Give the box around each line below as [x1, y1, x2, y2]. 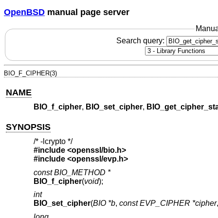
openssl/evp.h [71, 155, 124, 163]
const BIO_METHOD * [33, 168, 110, 177]
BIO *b [92, 199, 115, 208]
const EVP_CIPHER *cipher [119, 199, 217, 208]
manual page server [45, 7, 129, 17]
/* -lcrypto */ [33, 137, 73, 146]
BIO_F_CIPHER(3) [4, 69, 57, 77]
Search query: [116, 36, 166, 45]
